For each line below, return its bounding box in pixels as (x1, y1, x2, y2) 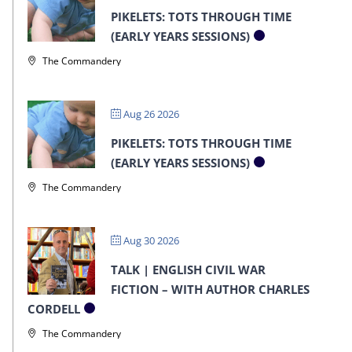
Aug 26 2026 (120, 106, 179, 121)
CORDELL (27, 300, 80, 317)
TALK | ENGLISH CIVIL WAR (110, 261, 266, 277)
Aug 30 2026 (120, 233, 179, 247)
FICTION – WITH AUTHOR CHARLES (110, 280, 310, 297)
